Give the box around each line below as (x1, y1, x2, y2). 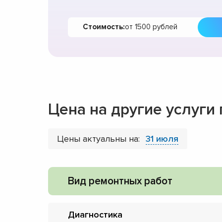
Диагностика (68, 209, 122, 220)
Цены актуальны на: (57, 133, 142, 144)
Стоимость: (83, 22, 125, 32)
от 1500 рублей (125, 22, 177, 32)
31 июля (146, 133, 178, 144)
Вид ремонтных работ (68, 174, 172, 187)
